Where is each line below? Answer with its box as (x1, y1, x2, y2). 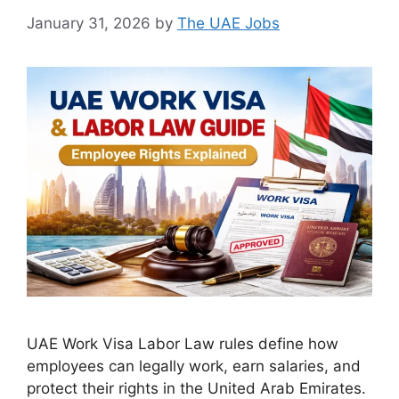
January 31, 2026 (27, 13, 151, 32)
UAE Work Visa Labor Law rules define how (27, 335, 338, 354)
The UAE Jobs (177, 13, 280, 32)
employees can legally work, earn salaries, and (27, 357, 361, 376)
